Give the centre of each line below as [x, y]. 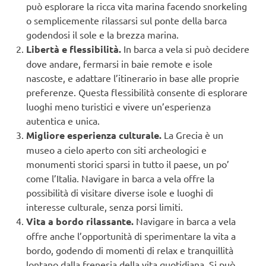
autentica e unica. [63, 121]
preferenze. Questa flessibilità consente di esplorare [137, 92]
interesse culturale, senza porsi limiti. [104, 207]
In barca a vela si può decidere [185, 49]
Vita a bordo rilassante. [80, 221]
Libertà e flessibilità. [74, 49]
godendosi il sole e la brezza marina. [102, 35]
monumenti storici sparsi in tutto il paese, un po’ [128, 164]
